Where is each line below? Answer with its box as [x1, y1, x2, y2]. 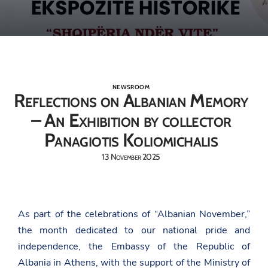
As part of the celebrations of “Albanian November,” [18, 207, 250, 221]
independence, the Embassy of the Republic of [18, 239, 250, 253]
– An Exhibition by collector [31, 109, 232, 132]
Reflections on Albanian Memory [14, 89, 248, 112]
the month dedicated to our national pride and [18, 223, 250, 237]
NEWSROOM [112, 83, 150, 91]
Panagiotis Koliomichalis [44, 129, 218, 151]
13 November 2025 [102, 151, 160, 162]
